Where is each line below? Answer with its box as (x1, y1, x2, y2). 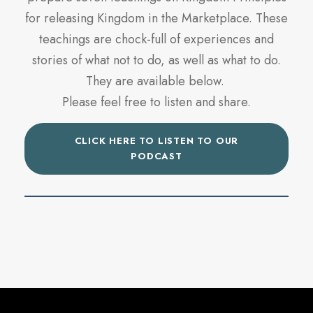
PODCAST (131, 150, 182, 163)
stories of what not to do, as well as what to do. (32, 51, 281, 70)
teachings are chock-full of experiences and (39, 30, 274, 49)
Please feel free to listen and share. (62, 93, 251, 112)
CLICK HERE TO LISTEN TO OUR (74, 134, 239, 148)
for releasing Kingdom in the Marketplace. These (25, 9, 288, 28)
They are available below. (85, 72, 228, 91)
